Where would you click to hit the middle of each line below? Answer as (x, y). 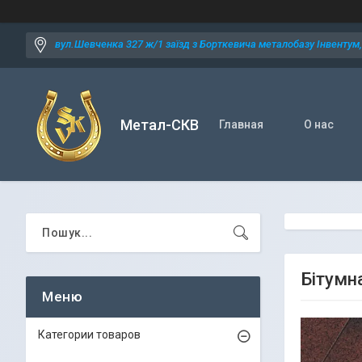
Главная (241, 124)
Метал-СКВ (160, 124)
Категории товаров (89, 335)
